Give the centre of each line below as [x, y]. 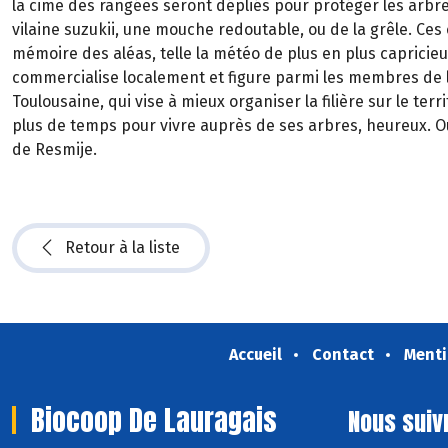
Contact [342, 354]
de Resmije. [54, 149]
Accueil [255, 354]
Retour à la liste [122, 247]
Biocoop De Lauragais [154, 419]
